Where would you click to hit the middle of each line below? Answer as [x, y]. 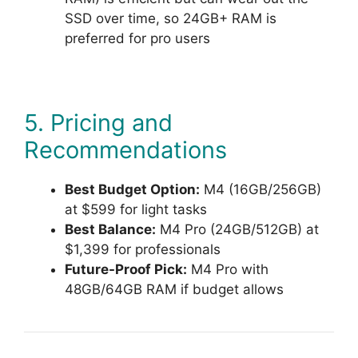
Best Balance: [110, 230]
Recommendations [125, 150]
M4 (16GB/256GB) [261, 190]
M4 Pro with [228, 270]
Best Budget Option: [132, 190]
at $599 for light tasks [136, 210]
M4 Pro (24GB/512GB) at [237, 230]
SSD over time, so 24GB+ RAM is [171, 19]
